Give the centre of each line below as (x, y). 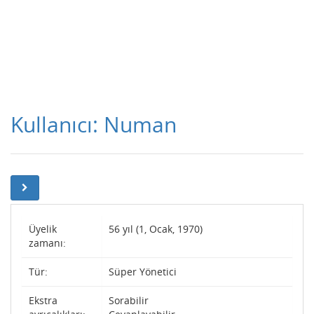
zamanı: (47, 243)
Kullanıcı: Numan (94, 124)
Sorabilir (129, 300)
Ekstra (43, 300)
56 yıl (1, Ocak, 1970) (156, 229)
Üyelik (43, 229)
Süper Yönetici (143, 272)
